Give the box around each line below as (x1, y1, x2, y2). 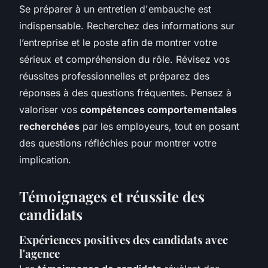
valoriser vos (19, 103, 80, 115)
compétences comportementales (80, 103, 237, 115)
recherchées (19, 120, 80, 132)
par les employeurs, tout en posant (80, 120, 239, 132)
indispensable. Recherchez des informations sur (19, 19, 234, 32)
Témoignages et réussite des (19, 186, 205, 206)
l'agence (19, 245, 60, 261)
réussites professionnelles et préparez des (19, 69, 209, 82)
